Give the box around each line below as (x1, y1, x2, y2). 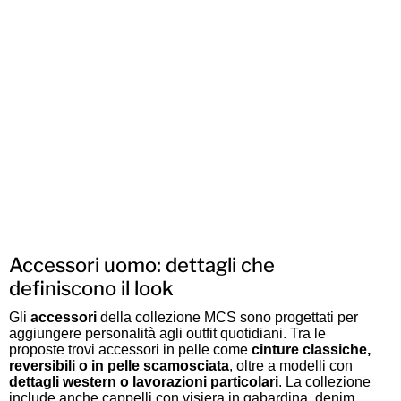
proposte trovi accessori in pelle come (8, 342, 252, 358)
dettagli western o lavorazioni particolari (8, 374, 278, 390)
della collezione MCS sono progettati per (96, 310, 358, 326)
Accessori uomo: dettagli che (8, 253, 275, 277)
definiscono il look (8, 277, 174, 301)
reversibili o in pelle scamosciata (8, 358, 229, 374)
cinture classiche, (251, 342, 371, 358)
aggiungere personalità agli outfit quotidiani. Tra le (8, 326, 326, 342)
